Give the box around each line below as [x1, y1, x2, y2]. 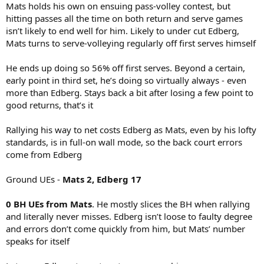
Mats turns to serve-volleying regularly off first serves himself [6, 37, 256, 49]
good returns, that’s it [6, 98, 93, 111]
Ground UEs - [6, 173, 62, 185]
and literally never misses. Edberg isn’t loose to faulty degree [6, 210, 252, 222]
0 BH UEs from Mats [6, 197, 92, 210]
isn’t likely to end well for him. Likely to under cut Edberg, [6, 24, 239, 37]
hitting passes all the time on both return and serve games [6, 12, 243, 24]
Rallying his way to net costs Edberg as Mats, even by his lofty [6, 123, 256, 136]
